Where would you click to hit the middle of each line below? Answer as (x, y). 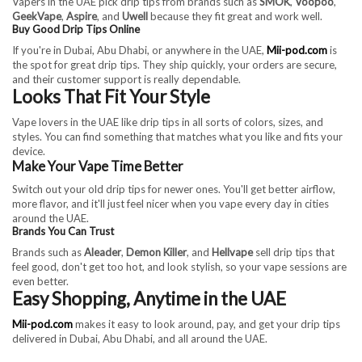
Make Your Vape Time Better (98, 166)
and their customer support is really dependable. (126, 79)
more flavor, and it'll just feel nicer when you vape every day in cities (170, 203)
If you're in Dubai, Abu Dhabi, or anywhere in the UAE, (139, 50)
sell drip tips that (294, 252)
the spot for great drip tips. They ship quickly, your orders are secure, (175, 64)
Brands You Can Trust (63, 231)
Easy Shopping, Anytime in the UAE (149, 298)
